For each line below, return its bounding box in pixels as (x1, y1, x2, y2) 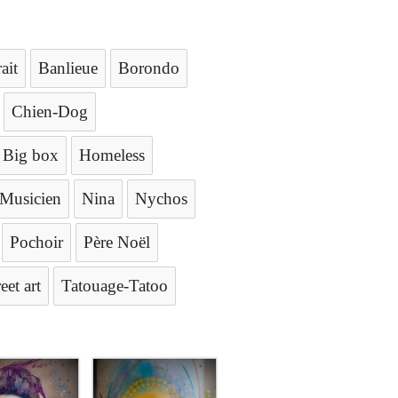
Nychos (135, 189, 187, 208)
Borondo (118, 59, 179, 77)
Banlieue (38, 59, 98, 77)
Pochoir (10, 233, 63, 251)
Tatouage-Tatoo (61, 276, 168, 295)
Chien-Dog (12, 102, 88, 121)
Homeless (79, 146, 145, 164)
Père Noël (84, 233, 150, 251)
